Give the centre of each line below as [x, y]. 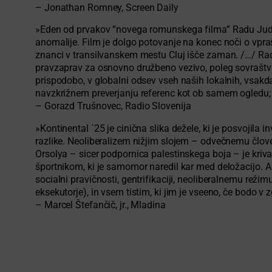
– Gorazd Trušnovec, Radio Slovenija [113, 107]
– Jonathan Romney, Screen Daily [107, 8]
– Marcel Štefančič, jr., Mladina [100, 205]
